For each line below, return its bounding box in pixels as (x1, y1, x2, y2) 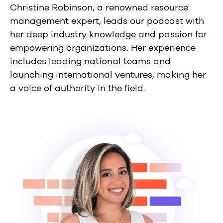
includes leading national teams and (10, 56, 171, 67)
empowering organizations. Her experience (10, 42, 196, 54)
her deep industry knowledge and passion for (10, 29, 207, 40)
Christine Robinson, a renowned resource (10, 2, 188, 13)
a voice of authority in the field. (10, 83, 145, 94)
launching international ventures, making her (10, 69, 206, 81)
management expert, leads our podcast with (10, 15, 204, 27)
